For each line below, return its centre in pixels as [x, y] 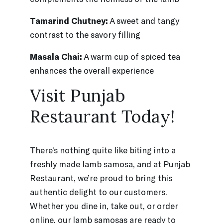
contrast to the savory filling [85, 34]
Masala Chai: [56, 56]
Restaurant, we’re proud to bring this [101, 177]
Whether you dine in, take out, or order [104, 205]
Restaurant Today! [103, 116]
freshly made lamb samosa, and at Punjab [110, 164]
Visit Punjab [77, 95]
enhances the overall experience [92, 70]
